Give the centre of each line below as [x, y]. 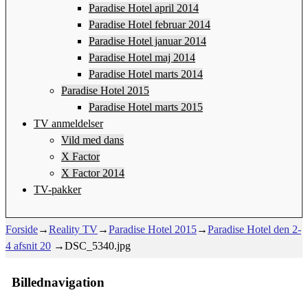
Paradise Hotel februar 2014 [150, 24]
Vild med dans [92, 140]
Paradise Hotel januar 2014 [147, 41]
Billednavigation [58, 283]
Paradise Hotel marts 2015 [146, 107]
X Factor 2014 [93, 173]
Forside [22, 229]
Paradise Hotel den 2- [254, 229]
